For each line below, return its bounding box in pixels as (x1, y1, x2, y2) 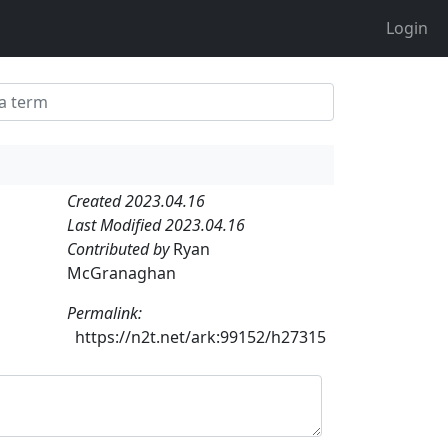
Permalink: (67, 301, 142, 324)
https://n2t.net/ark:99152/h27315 (75, 325, 326, 348)
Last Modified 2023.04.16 (67, 213, 245, 236)
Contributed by (67, 237, 173, 260)
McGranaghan (67, 261, 176, 284)
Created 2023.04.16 (67, 189, 205, 212)
